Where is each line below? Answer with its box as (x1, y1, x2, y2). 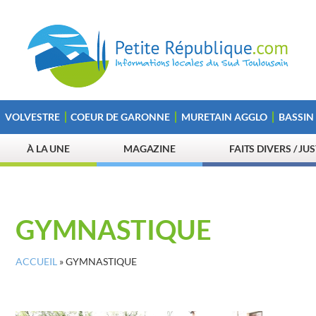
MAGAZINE (123, 142, 176, 154)
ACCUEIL (16, 256, 57, 267)
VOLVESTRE (4, 111, 60, 123)
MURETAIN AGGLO (181, 111, 267, 123)
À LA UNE (26, 142, 71, 154)
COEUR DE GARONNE (71, 111, 171, 123)
